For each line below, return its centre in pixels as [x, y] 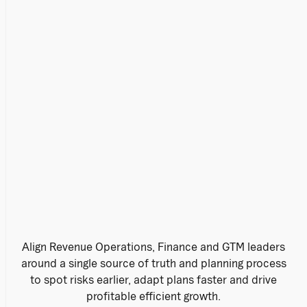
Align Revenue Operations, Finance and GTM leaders [153, 246]
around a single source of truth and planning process [153, 262]
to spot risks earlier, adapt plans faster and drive [153, 279]
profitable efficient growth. [153, 295]
